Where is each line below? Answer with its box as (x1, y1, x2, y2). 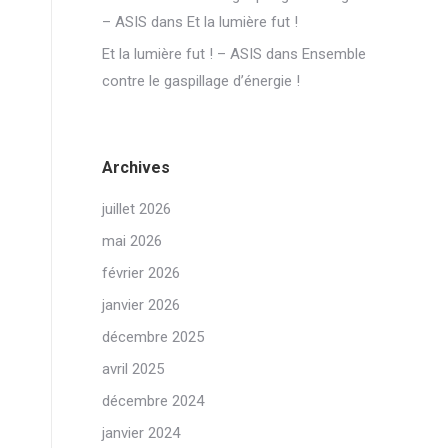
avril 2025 (102, 360, 164, 378)
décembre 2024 (102, 392, 204, 410)
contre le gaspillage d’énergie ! (102, 72, 300, 90)
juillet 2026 (102, 200, 171, 218)
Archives (102, 158, 170, 177)
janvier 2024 (102, 424, 180, 442)
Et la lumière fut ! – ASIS (102, 45, 262, 63)
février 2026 (102, 264, 180, 282)
